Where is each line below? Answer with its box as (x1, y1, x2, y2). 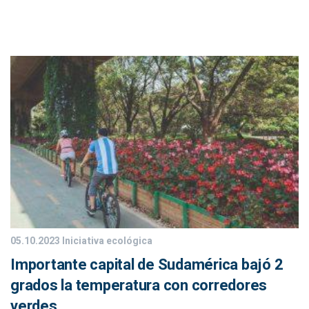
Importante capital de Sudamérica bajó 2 (10, 254, 283, 276)
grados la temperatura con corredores (10, 275, 267, 297)
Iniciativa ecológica (60, 234, 152, 248)
